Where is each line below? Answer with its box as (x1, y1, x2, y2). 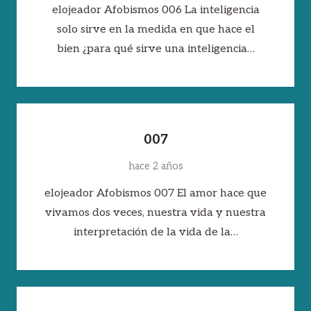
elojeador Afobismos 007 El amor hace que (44, 187, 267, 201)
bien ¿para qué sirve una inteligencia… (56, 42, 255, 56)
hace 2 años (128, 160, 183, 172)
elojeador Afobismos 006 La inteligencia (51, 3, 260, 17)
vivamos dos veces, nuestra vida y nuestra (45, 206, 266, 220)
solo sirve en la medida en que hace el (56, 22, 255, 36)
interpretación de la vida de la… (73, 226, 238, 239)
